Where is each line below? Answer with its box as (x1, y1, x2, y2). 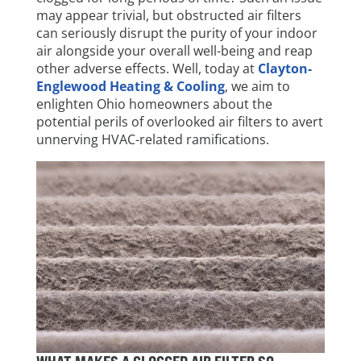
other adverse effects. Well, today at (35, 59, 258, 77)
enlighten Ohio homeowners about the (35, 94, 272, 113)
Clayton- (257, 59, 312, 77)
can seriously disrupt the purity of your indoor (35, 23, 317, 42)
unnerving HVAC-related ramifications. (35, 130, 272, 148)
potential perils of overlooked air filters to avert (35, 112, 323, 131)
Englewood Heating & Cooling (35, 77, 225, 95)
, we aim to (224, 77, 290, 95)
